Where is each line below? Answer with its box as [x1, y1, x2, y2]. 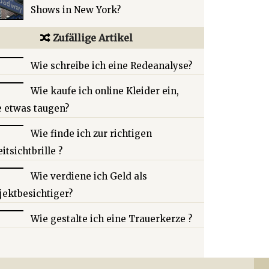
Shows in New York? [31, 4, 121, 16]
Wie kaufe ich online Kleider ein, [31, 85, 179, 97]
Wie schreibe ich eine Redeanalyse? [31, 60, 192, 71]
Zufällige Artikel [53, 32, 133, 44]
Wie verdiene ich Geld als [31, 171, 147, 182]
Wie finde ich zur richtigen [31, 128, 152, 139]
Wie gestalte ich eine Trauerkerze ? [31, 213, 192, 225]
